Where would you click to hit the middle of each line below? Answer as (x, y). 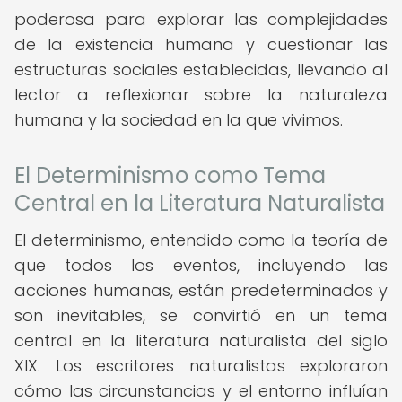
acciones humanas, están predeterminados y (201, 290)
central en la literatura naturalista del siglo (201, 341)
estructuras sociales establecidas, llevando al (201, 70)
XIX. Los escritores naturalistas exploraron (201, 366)
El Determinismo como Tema (170, 175)
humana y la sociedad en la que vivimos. (179, 120)
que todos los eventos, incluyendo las (201, 265)
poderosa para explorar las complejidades (201, 19)
